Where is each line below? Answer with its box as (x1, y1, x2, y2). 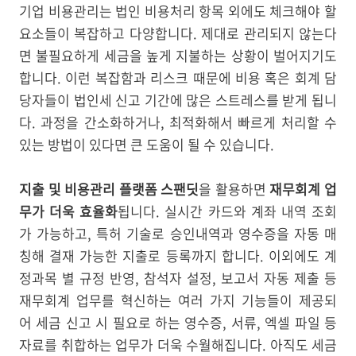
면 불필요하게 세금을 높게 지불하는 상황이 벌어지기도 (19, 45, 337, 66)
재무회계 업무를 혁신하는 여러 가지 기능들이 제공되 (19, 290, 337, 311)
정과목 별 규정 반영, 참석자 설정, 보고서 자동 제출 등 (19, 268, 337, 288)
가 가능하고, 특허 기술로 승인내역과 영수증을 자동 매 (19, 223, 337, 244)
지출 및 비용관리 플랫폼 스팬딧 (19, 179, 199, 199)
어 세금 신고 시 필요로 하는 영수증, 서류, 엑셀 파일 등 (19, 312, 337, 333)
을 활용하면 (199, 179, 270, 199)
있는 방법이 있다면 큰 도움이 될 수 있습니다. (19, 134, 274, 155)
